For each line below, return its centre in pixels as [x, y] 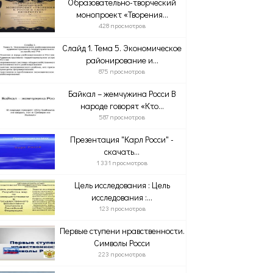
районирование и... [122, 60]
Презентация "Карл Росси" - [122, 139]
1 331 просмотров [122, 162]
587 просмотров [122, 117]
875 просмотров [122, 71]
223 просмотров [122, 254]
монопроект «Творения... [122, 14]
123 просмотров [122, 208]
